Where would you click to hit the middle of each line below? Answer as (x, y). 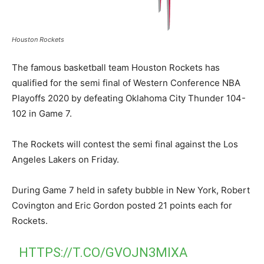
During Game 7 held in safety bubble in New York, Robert (131, 190)
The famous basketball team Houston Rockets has (116, 68)
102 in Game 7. (42, 114)
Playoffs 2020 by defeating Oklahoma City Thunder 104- (129, 98)
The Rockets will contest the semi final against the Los (125, 144)
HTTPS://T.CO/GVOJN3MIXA (103, 253)
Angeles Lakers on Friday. (65, 160)
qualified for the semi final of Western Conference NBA (126, 83)
